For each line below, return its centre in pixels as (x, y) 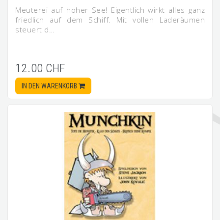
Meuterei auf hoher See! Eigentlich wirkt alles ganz (110, 10)
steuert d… (35, 29)
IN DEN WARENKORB (50, 86)
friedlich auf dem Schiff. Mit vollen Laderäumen (110, 20)
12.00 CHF (40, 68)
